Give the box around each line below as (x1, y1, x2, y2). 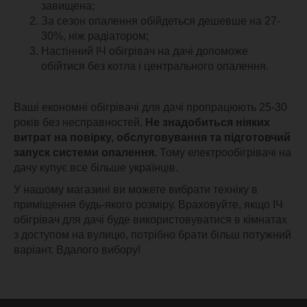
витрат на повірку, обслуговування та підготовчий (14, 132, 291, 143)
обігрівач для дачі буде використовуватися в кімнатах (14, 214, 287, 225)
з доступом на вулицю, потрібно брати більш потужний (14, 229, 291, 241)
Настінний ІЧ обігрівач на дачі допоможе (41, 45, 248, 57)
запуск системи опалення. (14, 147, 157, 158)
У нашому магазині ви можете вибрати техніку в (14, 184, 258, 195)
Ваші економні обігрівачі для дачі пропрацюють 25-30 (14, 101, 287, 113)
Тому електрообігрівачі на (157, 147, 291, 158)
